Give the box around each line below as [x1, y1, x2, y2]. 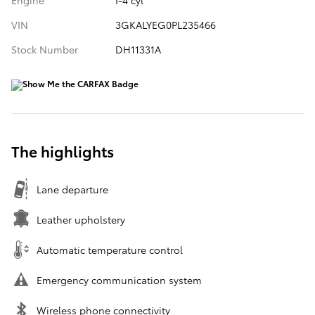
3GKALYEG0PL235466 [115, 18, 216, 32]
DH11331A [115, 42, 161, 57]
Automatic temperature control [37, 243, 183, 257]
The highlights [11, 141, 114, 162]
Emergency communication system [37, 273, 202, 288]
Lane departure [37, 182, 108, 197]
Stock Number [11, 42, 78, 57]
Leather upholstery [37, 212, 125, 227]
